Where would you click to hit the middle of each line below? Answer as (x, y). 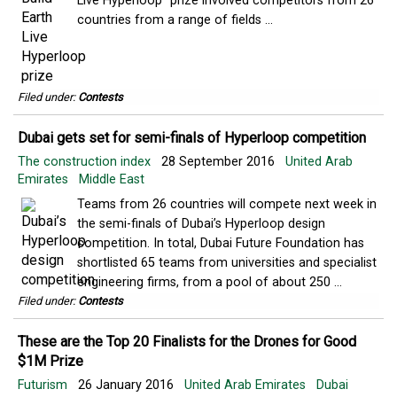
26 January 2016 (128, 385)
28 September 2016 (220, 162)
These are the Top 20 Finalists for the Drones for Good (187, 342)
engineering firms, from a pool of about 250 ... (210, 282)
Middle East (112, 179)
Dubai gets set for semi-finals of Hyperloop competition (192, 138)
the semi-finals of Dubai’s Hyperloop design (201, 224)
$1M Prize (51, 361)
